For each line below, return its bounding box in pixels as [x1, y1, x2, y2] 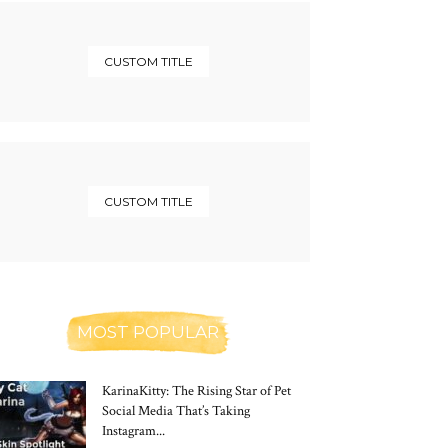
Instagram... [102, 422, 165, 440]
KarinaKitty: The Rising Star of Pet [102, 382, 291, 400]
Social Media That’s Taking [102, 402, 250, 420]
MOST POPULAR [77, 322, 219, 342]
